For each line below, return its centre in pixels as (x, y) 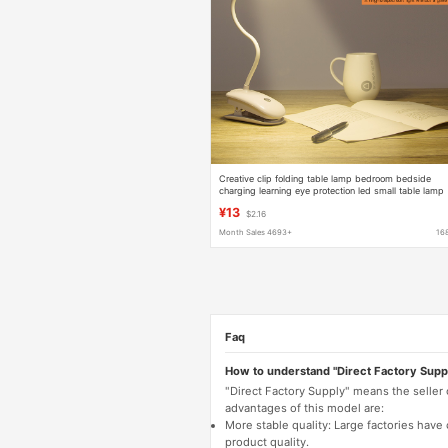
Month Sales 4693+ (256, 233)
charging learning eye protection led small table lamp (332, 190)
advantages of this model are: (304, 407)
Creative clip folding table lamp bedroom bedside (325, 178)
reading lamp (247, 202)
